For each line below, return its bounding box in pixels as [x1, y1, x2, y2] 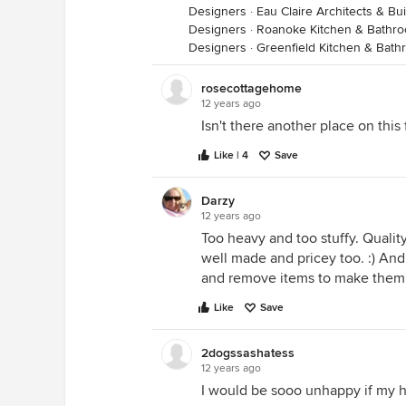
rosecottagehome [201, 81, 302, 96]
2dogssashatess [201, 345, 295, 361]
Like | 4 [214, 149, 248, 162]
